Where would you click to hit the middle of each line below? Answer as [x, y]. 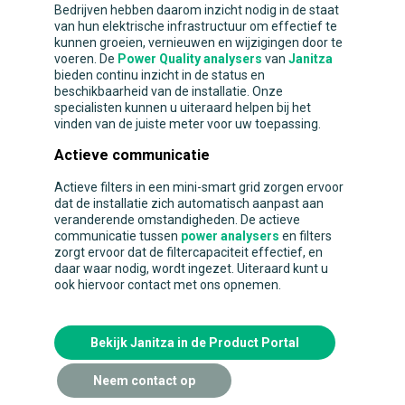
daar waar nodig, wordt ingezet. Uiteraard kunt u [191, 268]
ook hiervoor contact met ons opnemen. [168, 284]
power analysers [230, 235]
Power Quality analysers [190, 58]
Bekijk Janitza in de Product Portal [195, 342]
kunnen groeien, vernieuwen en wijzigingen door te [198, 42]
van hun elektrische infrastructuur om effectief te [196, 26]
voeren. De [86, 58]
